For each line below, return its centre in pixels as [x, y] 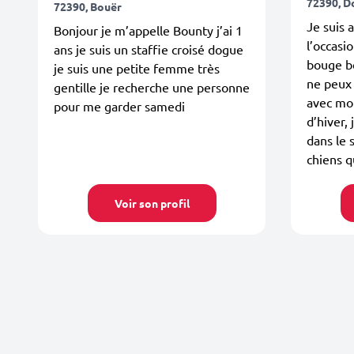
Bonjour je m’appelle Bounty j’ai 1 [148, 30]
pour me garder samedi [119, 105]
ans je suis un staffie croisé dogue [149, 49]
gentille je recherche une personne [152, 87]
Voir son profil [152, 203]
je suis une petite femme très [137, 68]
